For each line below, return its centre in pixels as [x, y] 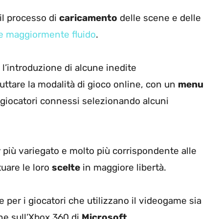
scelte [66, 168]
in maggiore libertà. [123, 168]
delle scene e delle [159, 18]
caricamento [88, 18]
